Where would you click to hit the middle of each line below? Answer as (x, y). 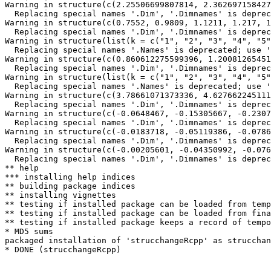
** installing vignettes (60, 195)
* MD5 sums (29, 231)
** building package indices (70, 186)
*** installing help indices (70, 177)
